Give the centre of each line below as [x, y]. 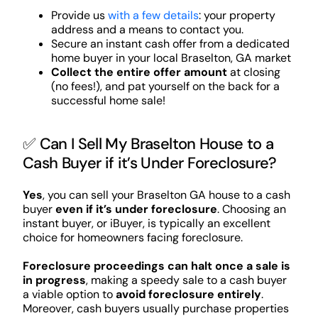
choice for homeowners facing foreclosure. [132, 238]
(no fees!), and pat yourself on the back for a [165, 86]
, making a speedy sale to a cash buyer [186, 280]
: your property [237, 15]
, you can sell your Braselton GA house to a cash [166, 195]
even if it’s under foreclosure [136, 209]
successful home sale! [108, 100]
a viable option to [69, 295]
